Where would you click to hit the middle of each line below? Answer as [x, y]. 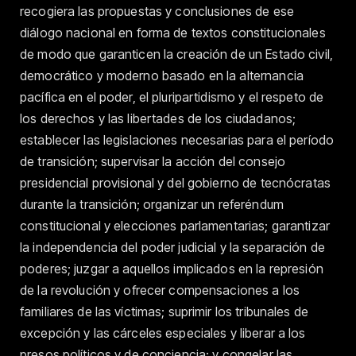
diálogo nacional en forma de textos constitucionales [173, 33]
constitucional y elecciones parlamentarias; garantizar [175, 226]
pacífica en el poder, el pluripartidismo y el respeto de [172, 97]
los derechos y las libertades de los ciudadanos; [158, 119]
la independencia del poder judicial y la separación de [172, 248]
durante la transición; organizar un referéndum [152, 205]
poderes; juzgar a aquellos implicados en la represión [172, 269]
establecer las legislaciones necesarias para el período [177, 140]
